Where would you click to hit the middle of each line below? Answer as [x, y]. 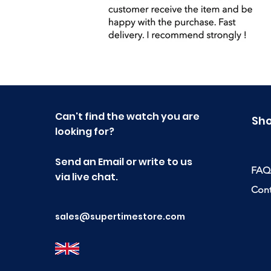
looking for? [85, 132]
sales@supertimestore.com [120, 217]
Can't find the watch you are [127, 117]
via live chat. [87, 177]
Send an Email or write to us [124, 162]
